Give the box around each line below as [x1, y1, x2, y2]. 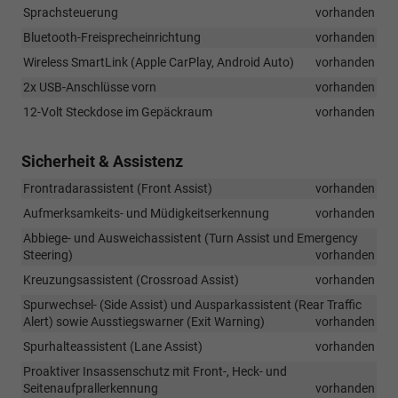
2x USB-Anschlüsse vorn [23, 79, 156, 94]
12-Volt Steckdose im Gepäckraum [23, 104, 212, 119]
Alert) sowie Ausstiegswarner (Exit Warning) [23, 314, 265, 329]
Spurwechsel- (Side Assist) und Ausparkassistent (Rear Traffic [23, 297, 362, 312]
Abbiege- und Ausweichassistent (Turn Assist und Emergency [23, 230, 358, 245]
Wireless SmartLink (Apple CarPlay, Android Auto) [23, 54, 294, 69]
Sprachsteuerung [23, 4, 118, 20]
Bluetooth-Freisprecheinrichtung [23, 29, 201, 44]
